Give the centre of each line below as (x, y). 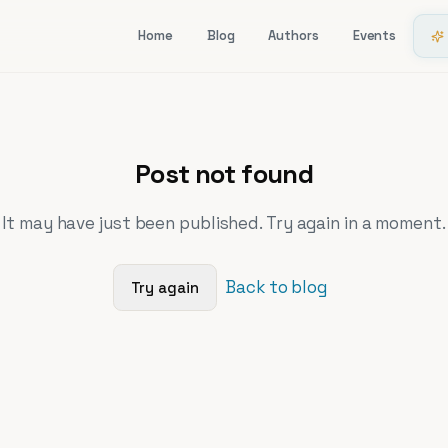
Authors (293, 36)
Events (374, 36)
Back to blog (276, 286)
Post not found (224, 174)
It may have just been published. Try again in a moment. (224, 223)
